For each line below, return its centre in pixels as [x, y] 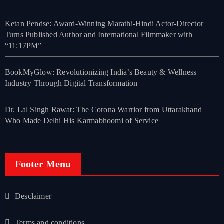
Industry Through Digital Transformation [71, 83]
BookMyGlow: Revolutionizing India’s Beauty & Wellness [101, 72]
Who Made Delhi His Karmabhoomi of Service [81, 121]
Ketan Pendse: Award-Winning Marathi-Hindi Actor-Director [104, 24]
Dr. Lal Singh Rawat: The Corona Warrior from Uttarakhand [103, 110]
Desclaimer [33, 196]
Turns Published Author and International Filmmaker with [98, 35]
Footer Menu [43, 164]
